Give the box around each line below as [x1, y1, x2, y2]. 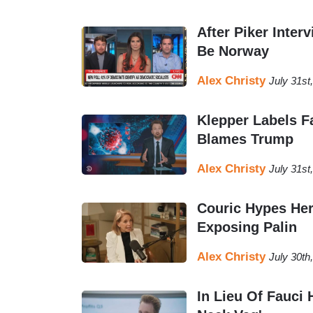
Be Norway [197, 43, 269, 59]
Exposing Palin [197, 219, 297, 235]
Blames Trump [197, 131, 293, 147]
